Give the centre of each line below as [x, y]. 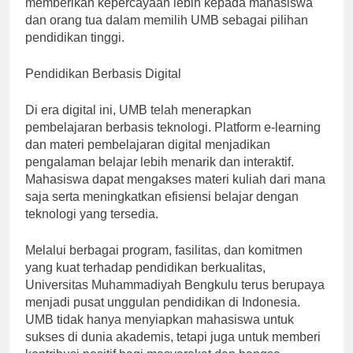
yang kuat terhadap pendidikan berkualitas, [145, 281]
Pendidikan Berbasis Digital [103, 87]
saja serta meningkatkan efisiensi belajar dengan [162, 210]
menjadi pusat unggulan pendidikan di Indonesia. [163, 316]
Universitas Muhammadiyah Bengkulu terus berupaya [175, 299]
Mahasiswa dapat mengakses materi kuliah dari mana [175, 193]
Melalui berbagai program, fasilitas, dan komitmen [164, 264]
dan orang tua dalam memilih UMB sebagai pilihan [167, 34]
